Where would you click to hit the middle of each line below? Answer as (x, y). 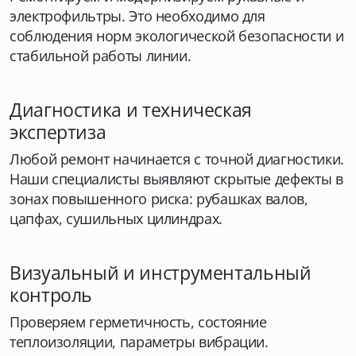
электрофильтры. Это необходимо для (137, 16)
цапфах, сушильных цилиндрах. (116, 219)
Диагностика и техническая (131, 110)
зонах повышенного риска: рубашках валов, (159, 199)
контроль (51, 295)
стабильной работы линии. (101, 56)
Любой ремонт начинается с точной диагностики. (177, 159)
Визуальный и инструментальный (161, 273)
